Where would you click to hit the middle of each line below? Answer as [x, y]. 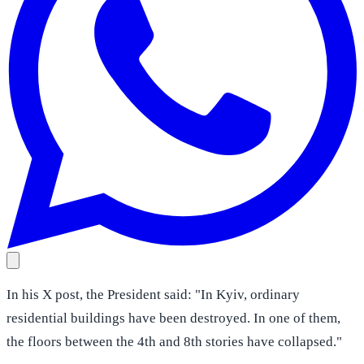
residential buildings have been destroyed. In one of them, [173, 318]
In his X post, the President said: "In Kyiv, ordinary [153, 294]
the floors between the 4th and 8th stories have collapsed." [174, 341]
